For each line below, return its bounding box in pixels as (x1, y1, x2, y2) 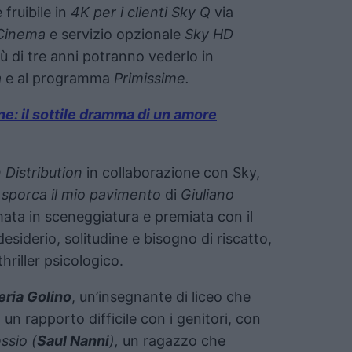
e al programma (2, 69, 114, 86)
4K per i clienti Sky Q (71, 3, 211, 20)
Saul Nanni (37, 332, 109, 349)
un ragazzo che (119, 332, 225, 349)
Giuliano (181, 185, 234, 203)
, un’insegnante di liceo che (71, 288, 251, 305)
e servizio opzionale (46, 25, 185, 42)
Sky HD (185, 25, 233, 42)
